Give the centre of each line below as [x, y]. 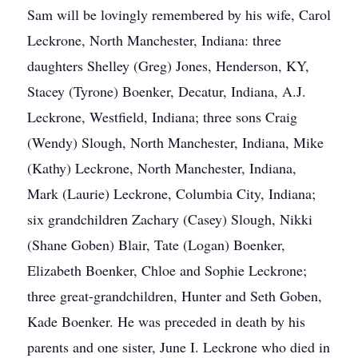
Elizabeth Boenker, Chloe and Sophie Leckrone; [167, 270]
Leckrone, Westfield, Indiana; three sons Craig [162, 117]
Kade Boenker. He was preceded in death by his [166, 321]
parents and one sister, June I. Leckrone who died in [179, 347]
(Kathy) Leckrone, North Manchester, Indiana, [162, 168]
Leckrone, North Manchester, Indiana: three [154, 40]
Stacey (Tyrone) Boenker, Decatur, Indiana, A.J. [167, 91]
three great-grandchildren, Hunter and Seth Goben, [175, 296]
